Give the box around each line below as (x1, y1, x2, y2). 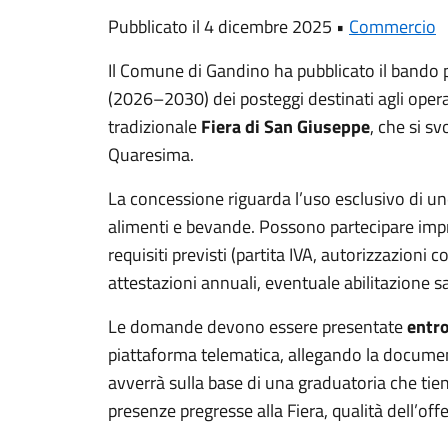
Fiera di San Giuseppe (201, 113, 370, 140)
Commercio (349, 13, 436, 40)
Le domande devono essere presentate (108, 313, 407, 340)
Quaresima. (108, 141, 194, 168)
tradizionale (108, 113, 201, 140)
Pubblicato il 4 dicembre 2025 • (108, 13, 349, 40)
